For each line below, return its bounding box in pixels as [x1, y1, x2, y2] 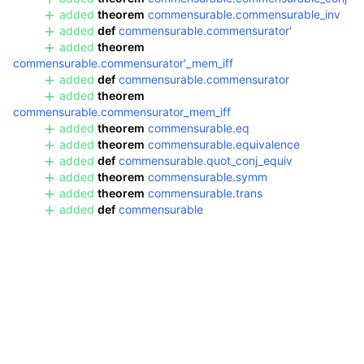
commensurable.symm [148, 170, 267, 184]
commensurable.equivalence [148, 137, 300, 151]
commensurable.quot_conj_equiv [119, 154, 292, 167]
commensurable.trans [148, 186, 262, 200]
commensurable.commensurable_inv [148, 7, 340, 21]
